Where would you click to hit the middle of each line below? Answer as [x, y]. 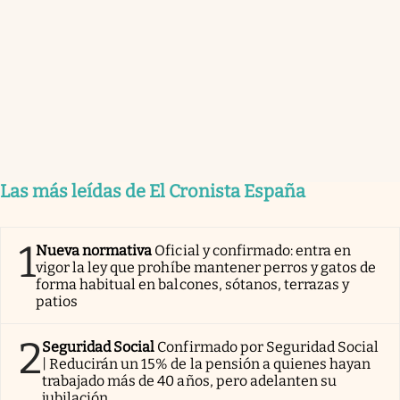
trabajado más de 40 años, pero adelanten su [190, 381]
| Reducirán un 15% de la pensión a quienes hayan [207, 364]
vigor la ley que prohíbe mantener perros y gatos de [206, 268]
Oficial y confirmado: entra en [253, 251]
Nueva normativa [94, 251]
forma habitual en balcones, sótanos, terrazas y [193, 285]
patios [57, 302]
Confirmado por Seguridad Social [268, 347]
